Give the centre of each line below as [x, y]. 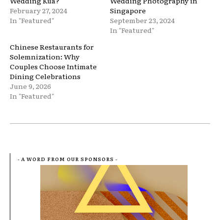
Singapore [128, 10]
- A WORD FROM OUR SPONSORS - [68, 159]
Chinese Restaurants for [52, 46]
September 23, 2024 [142, 20]
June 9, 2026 [30, 86]
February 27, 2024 [39, 10]
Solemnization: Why [45, 56]
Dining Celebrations [45, 76]
